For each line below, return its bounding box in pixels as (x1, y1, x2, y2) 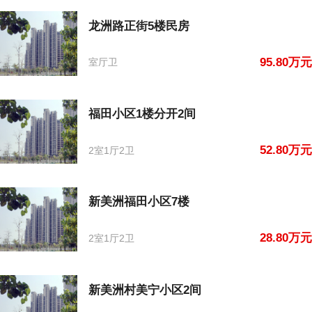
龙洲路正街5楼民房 (88, 19, 190, 33)
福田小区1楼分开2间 (88, 107, 196, 121)
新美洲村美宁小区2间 (88, 283, 202, 297)
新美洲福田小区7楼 (88, 195, 190, 209)
